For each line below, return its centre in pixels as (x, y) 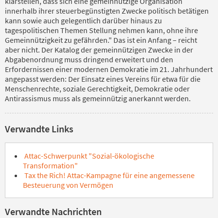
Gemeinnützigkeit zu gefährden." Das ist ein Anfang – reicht (101, 40)
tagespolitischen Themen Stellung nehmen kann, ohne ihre (101, 30)
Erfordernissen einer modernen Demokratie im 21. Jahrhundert (109, 69)
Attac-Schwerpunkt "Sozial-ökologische (89, 155)
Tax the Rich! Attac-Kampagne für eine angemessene (109, 175)
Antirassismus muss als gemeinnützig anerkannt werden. (98, 98)
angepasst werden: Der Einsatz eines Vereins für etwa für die (103, 79)
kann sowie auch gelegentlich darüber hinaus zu (83, 20)
